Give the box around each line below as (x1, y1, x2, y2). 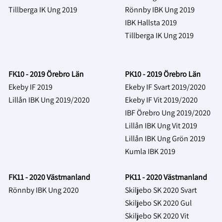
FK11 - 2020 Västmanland (8, 171, 90, 182)
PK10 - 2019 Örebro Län (125, 68, 201, 79)
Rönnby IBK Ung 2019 (125, 4, 195, 15)
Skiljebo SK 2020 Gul (125, 197, 192, 208)
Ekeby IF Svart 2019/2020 (125, 81, 206, 92)
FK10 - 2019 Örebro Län (8, 68, 84, 79)
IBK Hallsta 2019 (125, 17, 177, 28)
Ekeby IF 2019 (8, 81, 53, 92)
